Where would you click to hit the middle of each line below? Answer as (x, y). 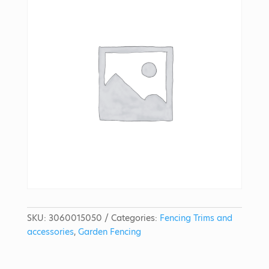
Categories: (135, 218)
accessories (50, 232)
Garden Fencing (109, 232)
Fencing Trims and (196, 218)
